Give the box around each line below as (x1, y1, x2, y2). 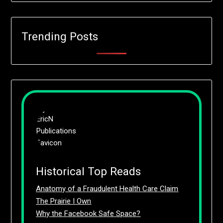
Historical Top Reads (36, 164, 141, 178)
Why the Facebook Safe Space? (36, 209, 141, 218)
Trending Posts (21, 29, 99, 43)
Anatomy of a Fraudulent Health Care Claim (36, 184, 179, 193)
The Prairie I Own (36, 196, 92, 206)
